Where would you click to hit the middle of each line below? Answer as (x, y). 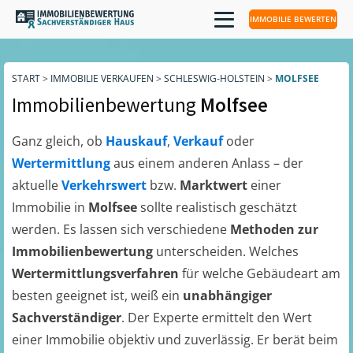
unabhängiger (227, 295)
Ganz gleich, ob (59, 141)
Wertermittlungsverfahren (97, 273)
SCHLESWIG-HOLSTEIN (214, 78)
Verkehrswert (106, 185)
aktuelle (37, 185)
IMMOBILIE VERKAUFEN (102, 78)
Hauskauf (136, 141)
